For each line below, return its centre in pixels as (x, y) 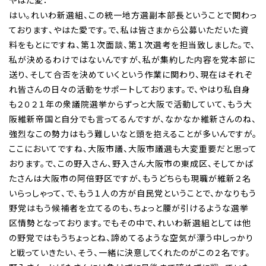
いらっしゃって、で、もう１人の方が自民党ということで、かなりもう (133, 193)
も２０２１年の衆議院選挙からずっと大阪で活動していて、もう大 (131, 104)
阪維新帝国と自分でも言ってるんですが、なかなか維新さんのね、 (133, 119)
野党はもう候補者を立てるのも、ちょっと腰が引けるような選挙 (129, 208)
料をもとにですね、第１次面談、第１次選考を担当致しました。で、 (132, 45)
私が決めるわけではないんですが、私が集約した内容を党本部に (132, 60)
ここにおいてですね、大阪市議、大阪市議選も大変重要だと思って (133, 149)
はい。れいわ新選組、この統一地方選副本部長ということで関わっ (133, 15)
